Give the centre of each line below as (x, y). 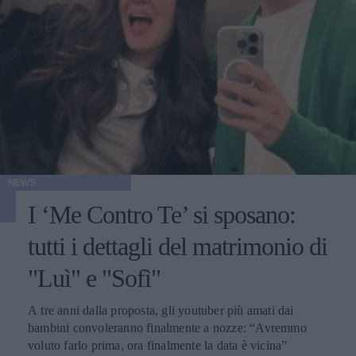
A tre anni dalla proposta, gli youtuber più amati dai (161, 310)
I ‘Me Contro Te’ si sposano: (162, 214)
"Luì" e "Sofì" (94, 278)
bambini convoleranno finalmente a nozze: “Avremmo (167, 327)
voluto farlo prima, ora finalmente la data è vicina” (158, 345)
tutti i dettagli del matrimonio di (178, 246)
